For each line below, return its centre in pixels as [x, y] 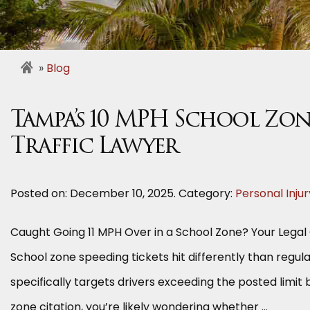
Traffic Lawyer [94, 147]
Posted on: [40, 193]
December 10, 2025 [122, 193]
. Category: [204, 193]
